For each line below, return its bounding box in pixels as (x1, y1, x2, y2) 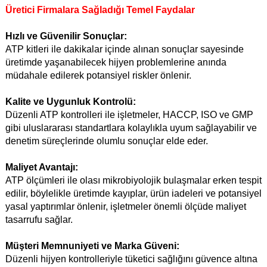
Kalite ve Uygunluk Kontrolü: (5, 97, 136, 107)
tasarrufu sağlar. (5, 215, 73, 225)
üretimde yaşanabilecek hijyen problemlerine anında (5, 57, 226, 68)
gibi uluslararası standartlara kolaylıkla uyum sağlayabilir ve (5, 123, 257, 133)
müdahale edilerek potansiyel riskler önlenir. (5, 70, 191, 81)
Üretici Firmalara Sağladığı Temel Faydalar (5, 5, 195, 15)
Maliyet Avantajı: (5, 162, 78, 173)
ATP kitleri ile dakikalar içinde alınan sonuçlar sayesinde (5, 44, 244, 55)
